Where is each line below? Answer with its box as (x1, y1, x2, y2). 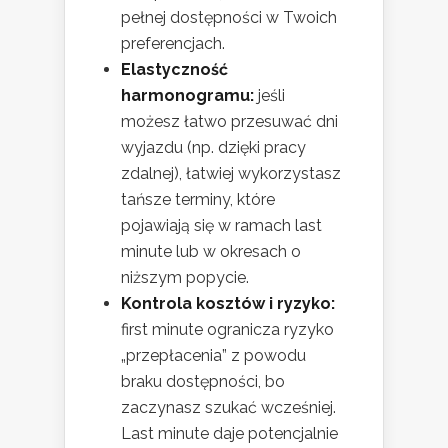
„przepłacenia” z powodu (121, 346, 306, 366)
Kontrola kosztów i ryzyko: (121, 294, 335, 314)
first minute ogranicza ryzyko (121, 320, 334, 340)
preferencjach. (121, 34, 225, 54)
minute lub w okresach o (121, 242, 301, 262)
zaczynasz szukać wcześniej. (121, 398, 336, 418)
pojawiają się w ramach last (121, 216, 322, 236)
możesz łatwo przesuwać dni (121, 112, 338, 132)
